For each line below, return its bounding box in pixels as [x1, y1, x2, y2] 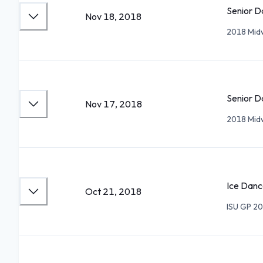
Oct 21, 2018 [85, 186, 141, 197]
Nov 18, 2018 [85, 11, 141, 22]
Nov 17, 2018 [85, 98, 142, 110]
